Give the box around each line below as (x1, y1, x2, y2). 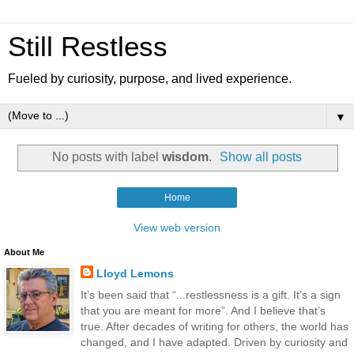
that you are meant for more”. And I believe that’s (80, 303, 326, 317)
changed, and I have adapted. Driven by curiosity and (80, 335, 348, 348)
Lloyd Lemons (96, 266, 174, 280)
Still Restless (8, 32, 168, 62)
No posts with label (51, 149, 162, 164)
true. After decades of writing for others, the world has (80, 319, 348, 333)
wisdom (161, 149, 209, 164)
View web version (134, 220, 220, 234)
